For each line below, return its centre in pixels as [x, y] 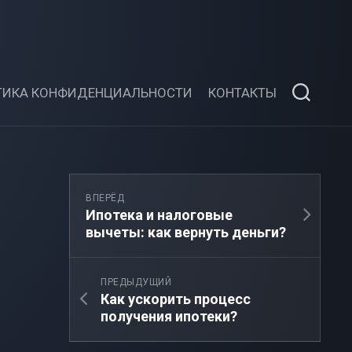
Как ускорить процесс [176, 299]
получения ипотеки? [169, 316]
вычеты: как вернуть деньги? [186, 232]
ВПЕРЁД [105, 198]
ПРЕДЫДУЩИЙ [136, 282]
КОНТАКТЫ [242, 93]
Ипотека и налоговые [159, 215]
